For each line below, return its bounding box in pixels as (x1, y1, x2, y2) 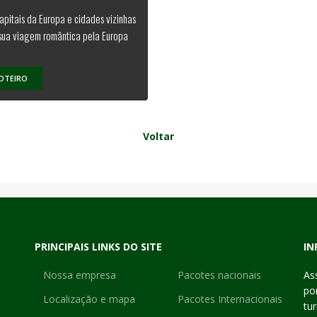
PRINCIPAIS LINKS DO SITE (35, 240, 162, 254)
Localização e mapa (43, 292, 135, 306)
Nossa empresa (43, 268, 116, 282)
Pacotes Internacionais (178, 292, 282, 306)
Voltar (143, 129, 174, 144)
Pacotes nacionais (178, 268, 261, 282)
